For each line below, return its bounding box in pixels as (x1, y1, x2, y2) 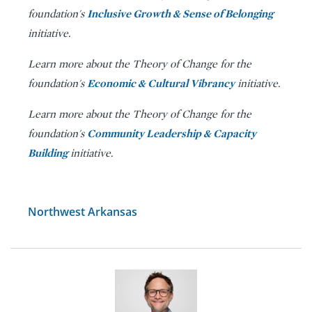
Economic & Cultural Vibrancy (87, 76, 235, 90)
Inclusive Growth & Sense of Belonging (87, 6, 273, 20)
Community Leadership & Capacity (87, 126, 256, 140)
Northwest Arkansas (28, 203, 137, 219)
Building (28, 146, 68, 159)
